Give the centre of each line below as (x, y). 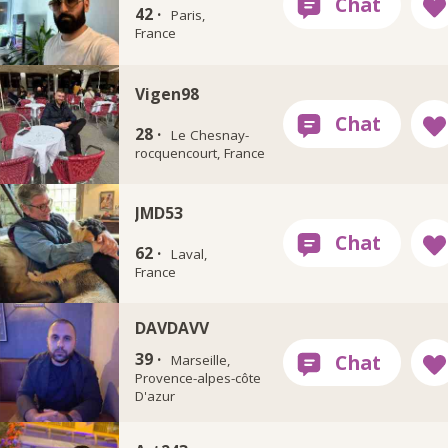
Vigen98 (166, 93)
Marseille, (201, 359)
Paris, (188, 15)
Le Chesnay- (210, 134)
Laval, (189, 253)
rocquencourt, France (199, 152)
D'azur (154, 395)
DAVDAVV (171, 327)
